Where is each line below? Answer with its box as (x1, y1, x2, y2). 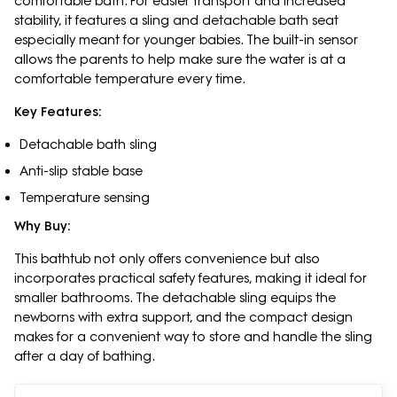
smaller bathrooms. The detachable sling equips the (14, 289, 336, 306)
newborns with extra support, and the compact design (14, 308, 353, 325)
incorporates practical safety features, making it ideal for (14, 269, 367, 286)
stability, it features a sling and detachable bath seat (14, 12, 339, 29)
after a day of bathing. (14, 347, 159, 364)
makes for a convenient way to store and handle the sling (14, 328, 372, 345)
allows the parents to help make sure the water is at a (14, 51, 346, 68)
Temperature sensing (19, 190, 157, 206)
